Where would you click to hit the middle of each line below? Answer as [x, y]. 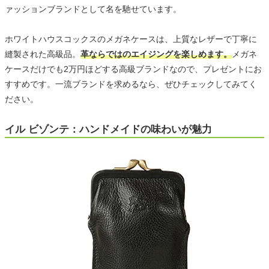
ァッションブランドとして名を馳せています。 [93, 9]
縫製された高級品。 [43, 54]
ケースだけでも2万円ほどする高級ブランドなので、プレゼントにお [133, 69]
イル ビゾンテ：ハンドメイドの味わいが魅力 [108, 130]
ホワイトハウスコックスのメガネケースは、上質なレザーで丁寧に [131, 39]
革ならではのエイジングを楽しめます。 [156, 54]
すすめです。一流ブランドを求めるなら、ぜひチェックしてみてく [131, 84]
